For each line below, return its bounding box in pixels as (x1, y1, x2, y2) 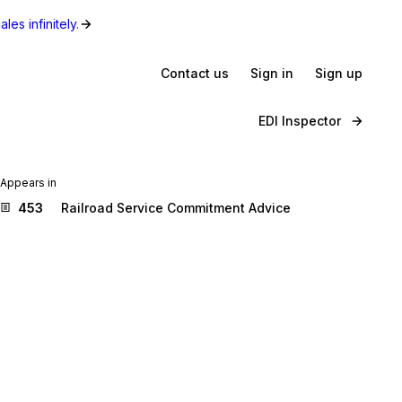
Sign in (250, 65, 293, 81)
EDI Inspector (258, 113, 341, 128)
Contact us (161, 65, 229, 81)
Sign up (315, 65, 363, 81)
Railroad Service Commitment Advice (61, 200, 291, 215)
